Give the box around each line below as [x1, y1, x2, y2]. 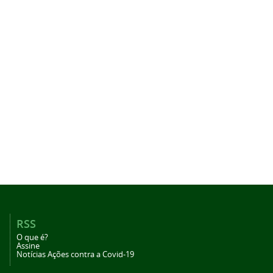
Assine [16, 241, 40, 251]
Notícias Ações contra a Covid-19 [16, 249, 134, 260]
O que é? [16, 232, 48, 243]
